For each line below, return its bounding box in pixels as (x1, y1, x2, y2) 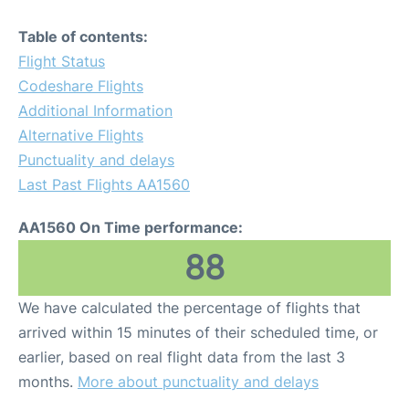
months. (18, 372, 78, 391)
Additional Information (18, 101, 173, 120)
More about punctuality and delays (78, 372, 319, 391)
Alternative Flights (18, 126, 143, 144)
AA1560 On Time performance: (18, 218, 243, 236)
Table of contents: (18, 27, 148, 46)
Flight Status (18, 52, 105, 70)
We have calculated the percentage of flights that (18, 299, 361, 317)
